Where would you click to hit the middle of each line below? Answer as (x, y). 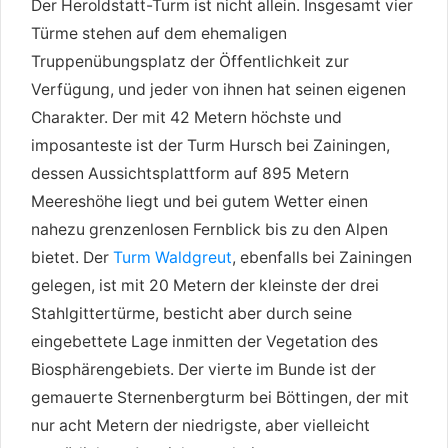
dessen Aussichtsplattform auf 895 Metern (190, 173)
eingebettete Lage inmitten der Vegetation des (204, 341)
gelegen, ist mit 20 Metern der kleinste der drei (205, 285)
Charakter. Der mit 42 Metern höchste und (186, 117)
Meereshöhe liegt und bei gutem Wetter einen (199, 201)
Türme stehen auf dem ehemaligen (159, 33)
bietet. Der (72, 257)
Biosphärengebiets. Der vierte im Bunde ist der (203, 369)
